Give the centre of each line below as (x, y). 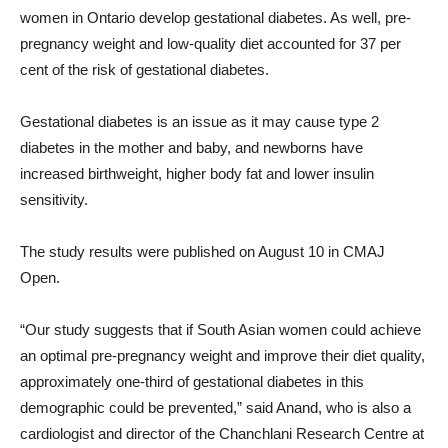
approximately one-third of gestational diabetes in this (192, 381)
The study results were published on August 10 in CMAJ (202, 251)
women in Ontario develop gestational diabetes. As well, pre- (215, 17)
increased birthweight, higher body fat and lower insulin (197, 173)
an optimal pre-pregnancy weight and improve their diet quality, (222, 355)
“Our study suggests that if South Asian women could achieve (220, 329)
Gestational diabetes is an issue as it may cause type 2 (199, 121)
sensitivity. (54, 199)
